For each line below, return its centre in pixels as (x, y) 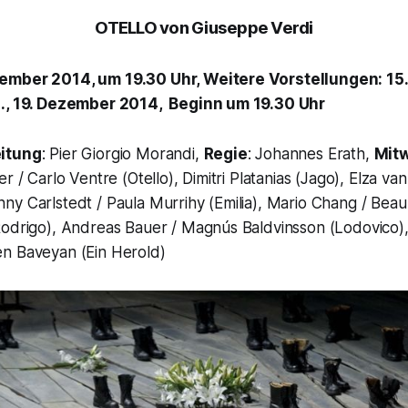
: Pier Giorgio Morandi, (122, 154)
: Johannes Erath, (311, 154)
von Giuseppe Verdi (235, 28)
